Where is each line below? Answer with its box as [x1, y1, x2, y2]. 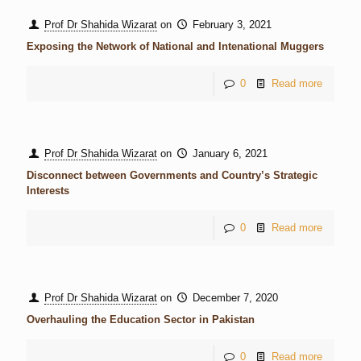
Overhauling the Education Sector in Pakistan [27, 313, 255, 326]
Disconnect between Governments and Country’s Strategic [27, 169, 317, 181]
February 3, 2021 [193, 19, 272, 31]
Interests [27, 185, 69, 197]
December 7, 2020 [193, 292, 279, 304]
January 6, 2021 [193, 147, 268, 160]
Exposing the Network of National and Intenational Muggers [27, 40, 324, 52]
